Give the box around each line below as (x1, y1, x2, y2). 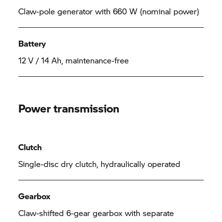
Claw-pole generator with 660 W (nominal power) (18, 5, 200, 17)
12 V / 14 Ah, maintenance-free (18, 55, 129, 66)
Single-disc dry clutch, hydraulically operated (18, 158, 181, 169)
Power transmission (18, 100, 120, 116)
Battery (18, 38, 47, 49)
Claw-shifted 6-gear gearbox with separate (18, 207, 174, 219)
